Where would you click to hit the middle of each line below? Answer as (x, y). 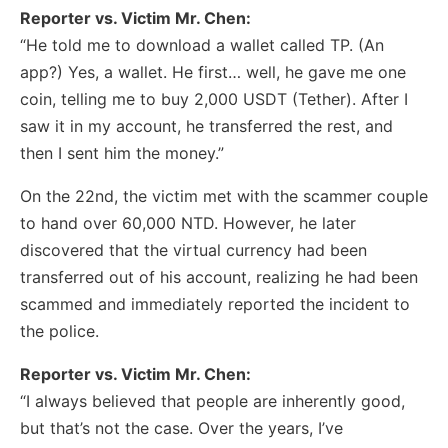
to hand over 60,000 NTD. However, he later (188, 223)
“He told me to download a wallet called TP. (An (202, 45)
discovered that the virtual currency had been (193, 250)
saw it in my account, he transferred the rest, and (206, 126)
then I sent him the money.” (122, 153)
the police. (59, 331)
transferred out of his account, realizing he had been (219, 277)
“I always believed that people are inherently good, (212, 401)
